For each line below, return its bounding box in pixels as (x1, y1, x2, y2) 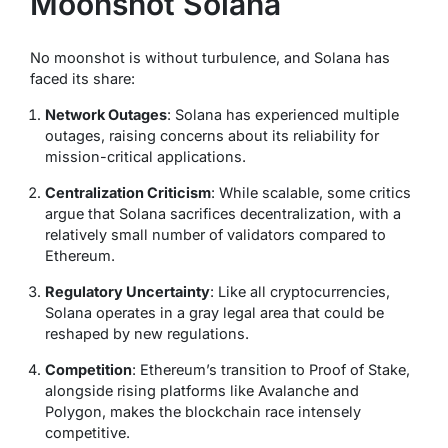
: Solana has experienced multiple (167, 105, 399, 123)
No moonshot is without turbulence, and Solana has (30, 48, 390, 66)
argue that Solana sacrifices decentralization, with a (45, 204, 401, 222)
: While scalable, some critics (211, 183, 411, 201)
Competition (45, 360, 132, 378)
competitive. (45, 423, 130, 441)
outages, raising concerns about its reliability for (45, 126, 379, 144)
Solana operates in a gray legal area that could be (45, 303, 384, 321)
